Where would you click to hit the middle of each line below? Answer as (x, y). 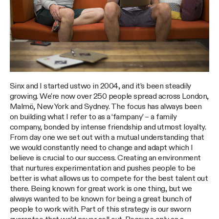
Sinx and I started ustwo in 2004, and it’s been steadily (100, 87)
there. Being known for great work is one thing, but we (101, 189)
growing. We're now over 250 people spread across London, (109, 97)
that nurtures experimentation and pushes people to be (103, 169)
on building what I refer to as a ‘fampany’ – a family (93, 117)
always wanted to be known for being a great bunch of (101, 199)
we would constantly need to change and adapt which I (101, 148)
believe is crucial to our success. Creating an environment (105, 158)
